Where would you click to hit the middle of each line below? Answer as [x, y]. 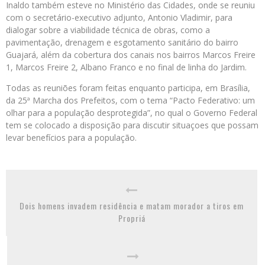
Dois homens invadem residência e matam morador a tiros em [132, 206]
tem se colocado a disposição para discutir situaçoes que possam [132, 125]
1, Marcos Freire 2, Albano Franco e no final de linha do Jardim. [126, 67]
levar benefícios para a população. [71, 138]
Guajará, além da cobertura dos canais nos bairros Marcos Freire [131, 55]
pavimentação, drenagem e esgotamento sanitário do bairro [122, 42]
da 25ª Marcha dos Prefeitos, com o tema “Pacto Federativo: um [130, 100]
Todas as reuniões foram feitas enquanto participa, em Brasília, [128, 88]
